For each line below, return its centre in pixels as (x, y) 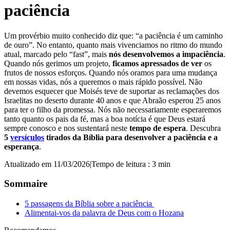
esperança (22, 146)
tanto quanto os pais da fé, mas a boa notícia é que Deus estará (105, 119)
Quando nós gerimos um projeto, (58, 63)
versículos (27, 137)
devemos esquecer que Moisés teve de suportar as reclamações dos (112, 91)
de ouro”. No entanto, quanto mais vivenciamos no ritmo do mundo (113, 45)
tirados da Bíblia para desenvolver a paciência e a (131, 137)
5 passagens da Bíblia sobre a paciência (89, 203)
